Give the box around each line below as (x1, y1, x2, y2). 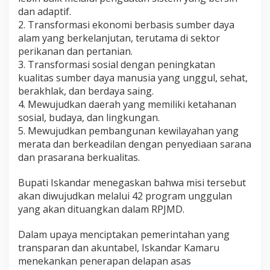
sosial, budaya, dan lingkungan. (18, 111, 160, 125)
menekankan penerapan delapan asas (18, 254, 191, 268)
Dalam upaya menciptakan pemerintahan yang (18, 228, 230, 242)
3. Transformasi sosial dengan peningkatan (18, 58, 215, 72)
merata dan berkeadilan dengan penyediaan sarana (18, 137, 251, 151)
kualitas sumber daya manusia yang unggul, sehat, (18, 71, 248, 85)
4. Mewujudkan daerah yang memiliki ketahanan (18, 98, 236, 111)
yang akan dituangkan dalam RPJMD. (18, 202, 184, 216)
